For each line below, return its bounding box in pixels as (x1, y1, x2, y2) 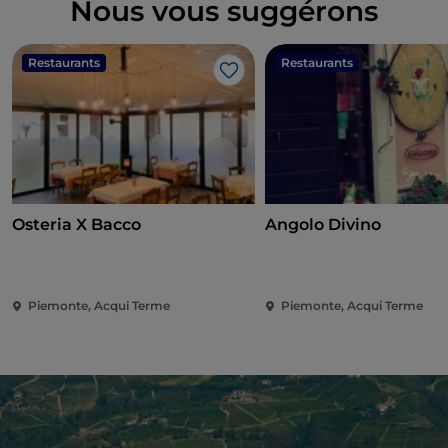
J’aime (227, 70, 279, 90)
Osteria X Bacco (12, 215, 141, 235)
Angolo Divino (265, 215, 382, 235)
